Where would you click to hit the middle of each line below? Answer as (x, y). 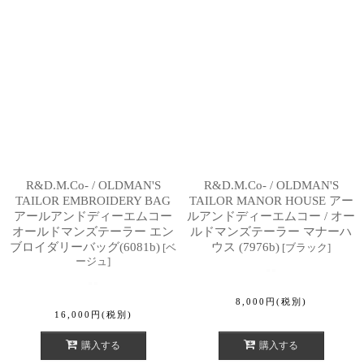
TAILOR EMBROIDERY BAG (93, 200)
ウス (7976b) (245, 247)
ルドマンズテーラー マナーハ (271, 231)
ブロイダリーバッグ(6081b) (85, 247)
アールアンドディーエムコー (93, 216)
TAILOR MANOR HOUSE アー (271, 200)
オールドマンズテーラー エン (93, 231)
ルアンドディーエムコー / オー (271, 216)
